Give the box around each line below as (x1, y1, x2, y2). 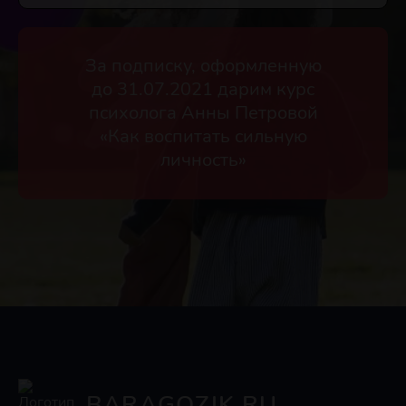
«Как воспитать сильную (99, 123, 307, 149)
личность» (159, 147, 246, 172)
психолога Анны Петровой (88, 100, 318, 125)
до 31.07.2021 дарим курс (92, 76, 314, 101)
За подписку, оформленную (84, 53, 322, 78)
